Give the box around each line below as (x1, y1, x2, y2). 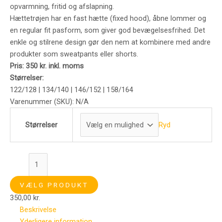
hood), (130, 13, 153, 23)
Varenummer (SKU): (10, 97, 76, 106)
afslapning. (79, 1, 114, 11)
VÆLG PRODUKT (20, 181, 88, 189)
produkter (10, 49, 43, 58)
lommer (170, 13, 198, 23)
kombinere (140, 37, 176, 47)
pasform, (53, 25, 84, 35)
